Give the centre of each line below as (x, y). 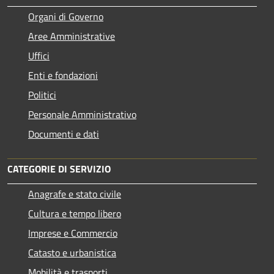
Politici (42, 95)
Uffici (39, 56)
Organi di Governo (66, 17)
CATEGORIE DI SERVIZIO (59, 169)
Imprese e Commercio (73, 233)
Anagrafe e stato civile (75, 194)
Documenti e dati (64, 134)
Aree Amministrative (72, 36)
